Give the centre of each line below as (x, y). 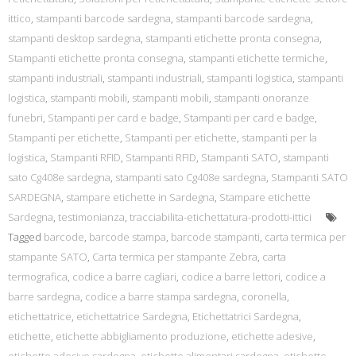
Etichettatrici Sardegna (246, 316)
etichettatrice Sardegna (132, 316)
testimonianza (91, 217)
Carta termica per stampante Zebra (175, 257)
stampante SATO (48, 257)
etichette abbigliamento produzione (141, 336)
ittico (19, 18)
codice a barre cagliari (124, 277)
